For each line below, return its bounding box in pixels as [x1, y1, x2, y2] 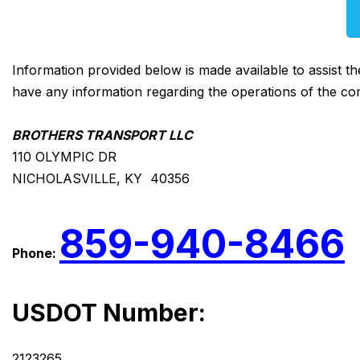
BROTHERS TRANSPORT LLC [12, 127, 193, 144]
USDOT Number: [12, 298, 206, 328]
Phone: [12, 245, 59, 262]
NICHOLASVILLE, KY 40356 [12, 170, 190, 187]
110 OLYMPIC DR [12, 149, 117, 166]
